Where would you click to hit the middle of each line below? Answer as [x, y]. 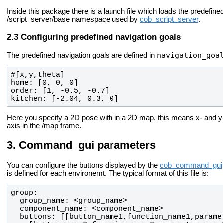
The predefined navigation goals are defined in [82, 56]
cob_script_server [169, 20]
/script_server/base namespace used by [73, 20]
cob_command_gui [191, 166]
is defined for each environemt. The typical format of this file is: [108, 173]
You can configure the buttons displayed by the [83, 166]
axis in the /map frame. [44, 126]
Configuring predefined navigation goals [101, 37]
